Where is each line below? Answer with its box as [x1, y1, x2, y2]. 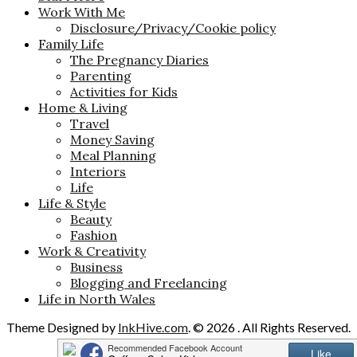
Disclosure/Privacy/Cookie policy [70, 20, 276, 37]
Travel [70, 116, 109, 132]
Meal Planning [70, 147, 156, 164]
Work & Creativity [38, 243, 146, 260]
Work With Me [38, 4, 125, 21]
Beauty [70, 211, 112, 228]
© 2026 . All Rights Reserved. [193, 320, 351, 335]
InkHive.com [118, 320, 188, 335]
